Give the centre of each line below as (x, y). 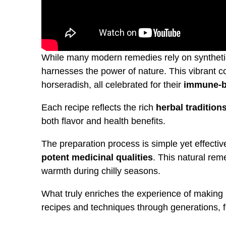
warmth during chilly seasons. (101, 171)
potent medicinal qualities (97, 157)
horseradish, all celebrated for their (112, 84)
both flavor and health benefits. (103, 121)
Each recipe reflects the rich (99, 107)
